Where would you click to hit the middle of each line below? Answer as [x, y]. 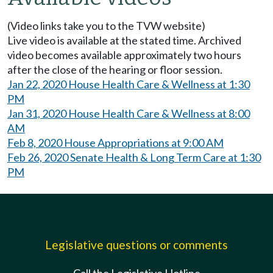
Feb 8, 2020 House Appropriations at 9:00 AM [115, 143]
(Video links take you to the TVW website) [106, 26]
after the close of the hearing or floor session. [115, 70]
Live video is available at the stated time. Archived [124, 41]
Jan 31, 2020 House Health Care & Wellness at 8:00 [129, 114]
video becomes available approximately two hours [124, 55]
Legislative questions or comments [136, 245]
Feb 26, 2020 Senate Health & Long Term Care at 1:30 [134, 158]
